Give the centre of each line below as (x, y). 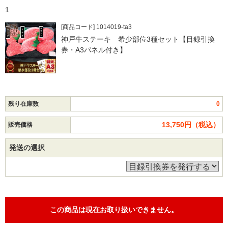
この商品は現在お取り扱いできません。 (114, 210)
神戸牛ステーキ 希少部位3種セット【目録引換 (138, 39)
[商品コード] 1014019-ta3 (96, 27)
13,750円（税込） (191, 125)
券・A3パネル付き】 (94, 50)
